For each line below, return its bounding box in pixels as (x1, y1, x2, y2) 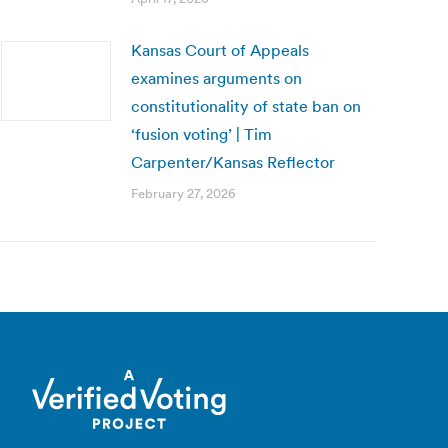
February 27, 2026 (131, 185, 236, 202)
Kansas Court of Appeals (131, 40, 309, 60)
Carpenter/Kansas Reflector (131, 152, 335, 172)
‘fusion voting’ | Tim (131, 124, 272, 144)
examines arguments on (131, 68, 302, 88)
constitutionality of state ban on (131, 96, 361, 116)
